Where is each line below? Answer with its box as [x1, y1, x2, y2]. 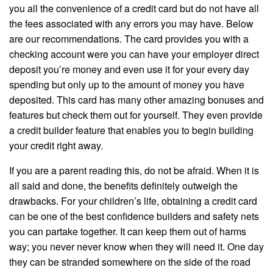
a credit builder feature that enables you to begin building [9, 123, 253, 138]
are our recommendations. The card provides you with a [9, 32, 249, 46]
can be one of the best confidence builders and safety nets [9, 209, 259, 224]
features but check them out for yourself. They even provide [9, 108, 263, 122]
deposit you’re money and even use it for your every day [9, 62, 249, 77]
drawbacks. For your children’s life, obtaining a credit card [9, 194, 257, 208]
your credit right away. [9, 138, 103, 153]
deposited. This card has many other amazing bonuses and [9, 93, 264, 107]
